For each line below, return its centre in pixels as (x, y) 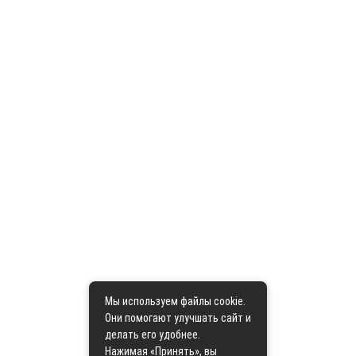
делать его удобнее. (153, 335)
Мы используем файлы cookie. (175, 301)
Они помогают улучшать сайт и (178, 318)
